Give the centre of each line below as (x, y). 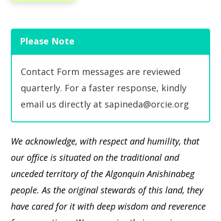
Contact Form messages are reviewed (101, 72)
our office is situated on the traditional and (95, 157)
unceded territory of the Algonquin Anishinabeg (103, 173)
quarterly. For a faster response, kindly (104, 88)
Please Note (47, 41)
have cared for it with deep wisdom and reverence (109, 206)
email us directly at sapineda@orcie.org (105, 104)
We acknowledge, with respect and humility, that (105, 141)
